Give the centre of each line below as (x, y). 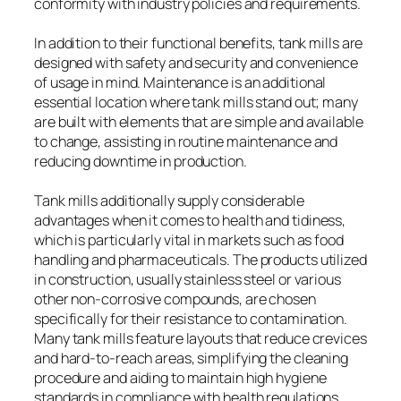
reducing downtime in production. (141, 162)
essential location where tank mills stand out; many (196, 102)
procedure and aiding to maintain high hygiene (180, 378)
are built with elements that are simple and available (199, 122)
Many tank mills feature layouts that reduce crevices (200, 339)
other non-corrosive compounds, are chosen (175, 299)
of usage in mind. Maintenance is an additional (180, 83)
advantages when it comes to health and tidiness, (190, 221)
